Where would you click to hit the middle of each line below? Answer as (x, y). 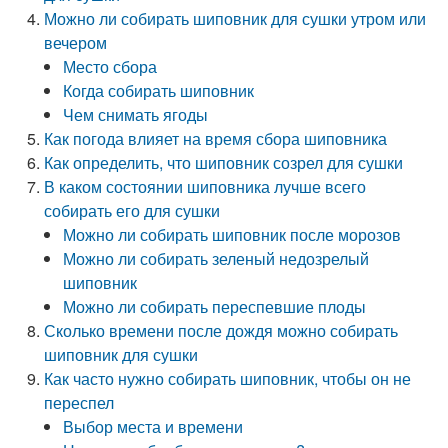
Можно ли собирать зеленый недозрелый (216, 258)
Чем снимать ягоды (136, 114)
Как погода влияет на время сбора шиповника (216, 138)
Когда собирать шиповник (159, 90)
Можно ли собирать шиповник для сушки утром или (235, 18)
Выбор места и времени (153, 426)
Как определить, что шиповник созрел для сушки (224, 162)
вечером (76, 42)
